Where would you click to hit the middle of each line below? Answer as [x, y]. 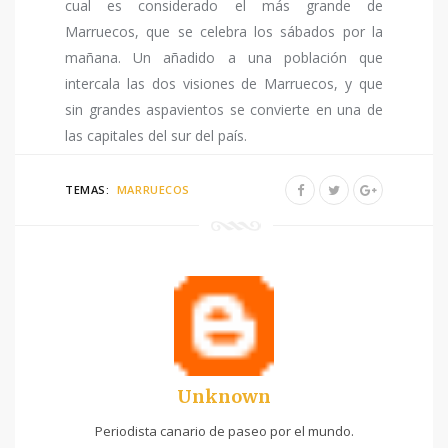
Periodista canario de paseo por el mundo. [224, 430]
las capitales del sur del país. [156, 136]
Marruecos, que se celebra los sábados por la [224, 32]
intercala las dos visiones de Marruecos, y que [224, 84]
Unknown [224, 396]
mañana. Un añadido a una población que [224, 58]
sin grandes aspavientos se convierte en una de [224, 110]
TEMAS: [89, 190]
